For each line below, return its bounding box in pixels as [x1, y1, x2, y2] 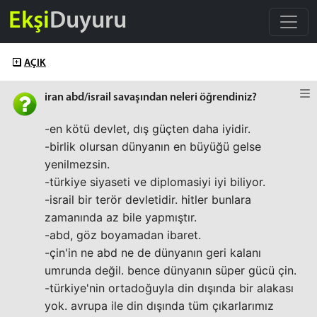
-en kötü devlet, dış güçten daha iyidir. [45, 122, 250, 136]
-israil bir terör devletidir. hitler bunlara [45, 192, 251, 207]
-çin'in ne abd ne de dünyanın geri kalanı [45, 246, 261, 260]
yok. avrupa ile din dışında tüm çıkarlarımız [45, 299, 274, 313]
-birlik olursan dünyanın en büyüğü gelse [45, 139, 261, 154]
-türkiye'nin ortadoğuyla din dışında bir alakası [45, 281, 294, 295]
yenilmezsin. [45, 157, 110, 171]
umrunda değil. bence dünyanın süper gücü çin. [45, 263, 296, 277]
